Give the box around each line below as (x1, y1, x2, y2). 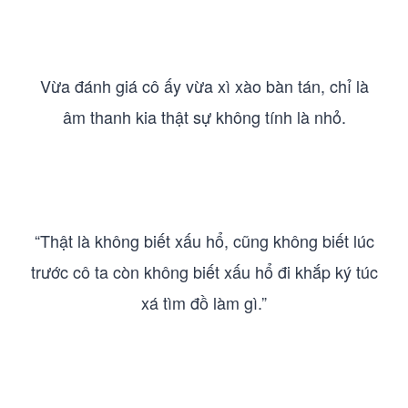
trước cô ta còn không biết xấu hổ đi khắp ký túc (30, 260, 378, 283)
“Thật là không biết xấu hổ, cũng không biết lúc (34, 229, 374, 252)
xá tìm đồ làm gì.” (141, 291, 267, 314)
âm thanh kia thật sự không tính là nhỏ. (62, 105, 346, 128)
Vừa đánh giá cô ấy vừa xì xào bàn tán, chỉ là (39, 74, 369, 97)
